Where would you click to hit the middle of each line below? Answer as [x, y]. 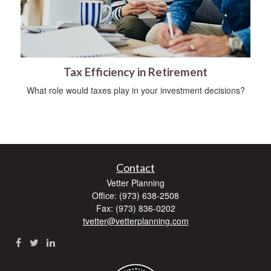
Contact [135, 167]
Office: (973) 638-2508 [135, 195]
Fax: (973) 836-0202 [135, 208]
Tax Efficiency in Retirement [135, 72]
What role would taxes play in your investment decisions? [135, 90]
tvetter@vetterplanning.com [135, 220]
